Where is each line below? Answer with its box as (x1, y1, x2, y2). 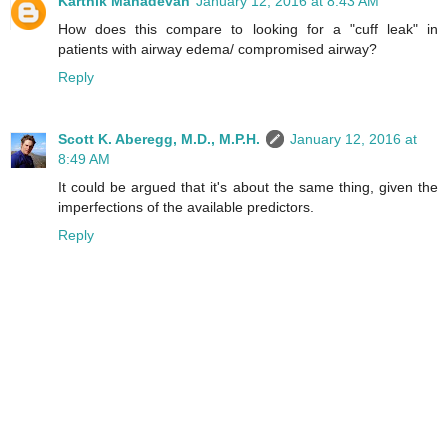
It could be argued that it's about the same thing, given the (58, 179, 438, 196)
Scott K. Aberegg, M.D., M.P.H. (58, 131, 260, 148)
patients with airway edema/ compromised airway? (58, 41, 377, 58)
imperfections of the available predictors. (58, 199, 314, 216)
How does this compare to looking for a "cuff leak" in (58, 21, 438, 38)
